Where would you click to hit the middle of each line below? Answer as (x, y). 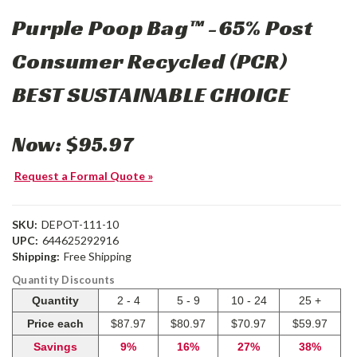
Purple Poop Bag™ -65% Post (163, 28)
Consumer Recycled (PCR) (150, 61)
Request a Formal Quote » (83, 176)
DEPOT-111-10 (80, 225)
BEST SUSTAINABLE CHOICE (151, 95)
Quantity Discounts (64, 280)
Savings (55, 347)
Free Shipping (97, 257)
